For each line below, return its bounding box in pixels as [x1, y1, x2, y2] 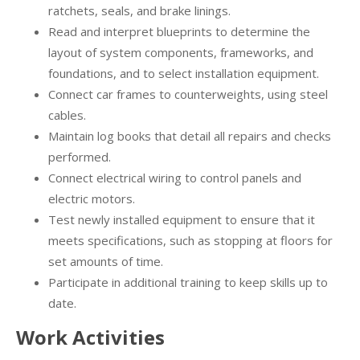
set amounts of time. [48, 253, 163, 270]
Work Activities [16, 324, 165, 351]
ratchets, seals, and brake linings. [48, 2, 231, 19]
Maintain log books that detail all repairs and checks [48, 128, 331, 145]
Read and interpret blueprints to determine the [48, 23, 310, 40]
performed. [48, 149, 111, 166]
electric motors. [48, 190, 135, 207]
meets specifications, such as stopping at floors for [48, 232, 333, 249]
